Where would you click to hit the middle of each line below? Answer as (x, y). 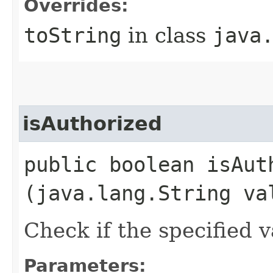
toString (73, 35)
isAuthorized (92, 123)
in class (167, 35)
